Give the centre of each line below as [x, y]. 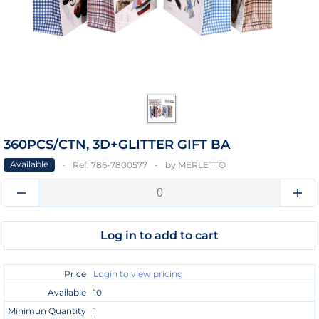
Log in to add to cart [159, 236]
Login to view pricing [138, 274]
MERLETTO [202, 165]
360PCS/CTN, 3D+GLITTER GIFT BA [117, 145]
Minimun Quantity [47, 311]
